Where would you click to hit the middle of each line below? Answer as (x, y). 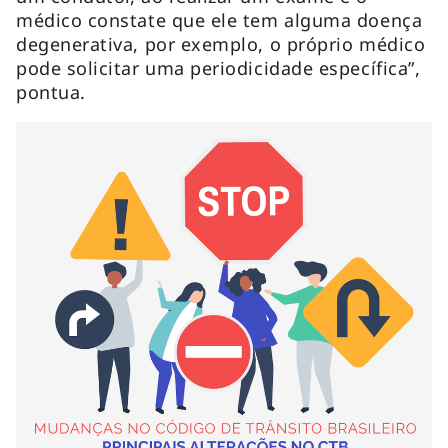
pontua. (51, 91)
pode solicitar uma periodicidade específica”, (218, 67)
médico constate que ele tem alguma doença (219, 19)
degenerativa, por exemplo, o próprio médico (221, 43)
